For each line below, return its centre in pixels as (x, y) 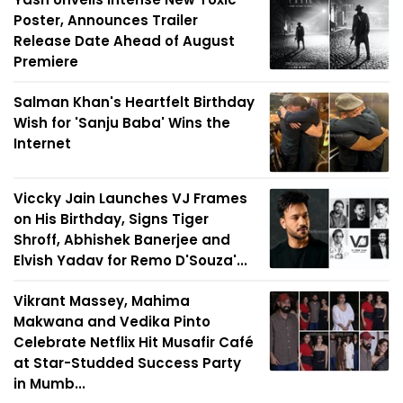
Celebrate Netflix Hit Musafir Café (134, 343)
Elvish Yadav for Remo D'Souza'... (130, 261)
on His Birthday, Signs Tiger (111, 219)
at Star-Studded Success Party (127, 363)
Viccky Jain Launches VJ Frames (130, 199)
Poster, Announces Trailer (106, 21)
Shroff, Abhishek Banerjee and (122, 240)
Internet (42, 144)
